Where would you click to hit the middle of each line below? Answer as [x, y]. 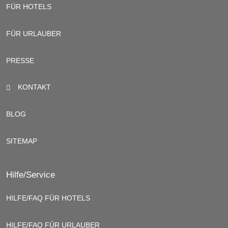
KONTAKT [33, 87]
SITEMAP [22, 141]
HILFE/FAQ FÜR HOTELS [48, 198]
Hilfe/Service [31, 175]
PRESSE [20, 61]
